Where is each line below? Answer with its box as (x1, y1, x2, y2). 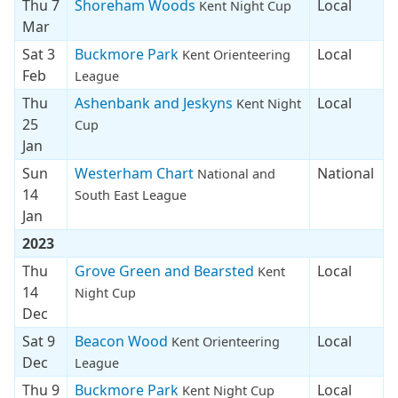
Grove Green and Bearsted (75, 260, 258, 281)
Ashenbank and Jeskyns (75, 92, 236, 113)
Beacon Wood (75, 330, 171, 351)
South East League (75, 186, 187, 203)
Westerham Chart (75, 163, 197, 183)
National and (197, 164, 275, 182)
